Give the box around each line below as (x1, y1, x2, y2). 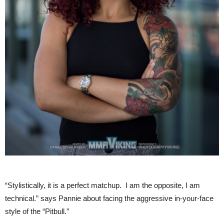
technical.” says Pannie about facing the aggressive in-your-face (5, 194, 213, 202)
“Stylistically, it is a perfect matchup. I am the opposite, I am (5, 181, 200, 189)
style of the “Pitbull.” (5, 207, 69, 215)
